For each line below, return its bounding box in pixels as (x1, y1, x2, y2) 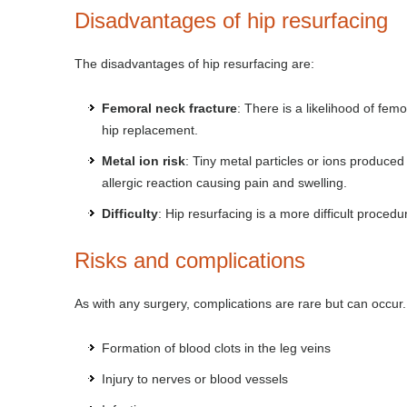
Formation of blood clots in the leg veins (102, 341, 331, 355)
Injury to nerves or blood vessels (102, 372, 288, 386)
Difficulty (102, 206, 158, 221)
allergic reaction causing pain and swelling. (102, 175, 347, 190)
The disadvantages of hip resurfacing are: (74, 56, 314, 71)
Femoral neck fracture (102, 101, 237, 115)
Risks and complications (74, 248, 305, 273)
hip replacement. (102, 123, 198, 137)
